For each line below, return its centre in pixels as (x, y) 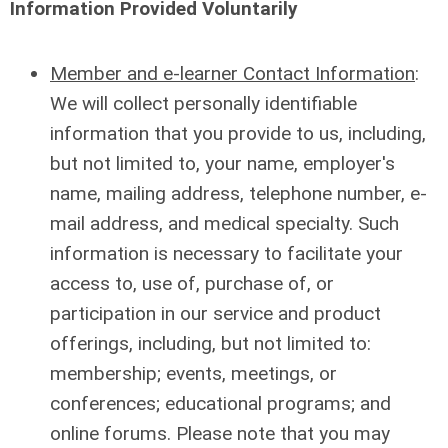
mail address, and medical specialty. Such (224, 223)
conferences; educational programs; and (220, 403)
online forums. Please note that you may (220, 433)
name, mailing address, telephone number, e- (238, 193)
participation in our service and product (215, 313)
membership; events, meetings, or (193, 373)
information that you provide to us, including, (238, 133)
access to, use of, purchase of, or (192, 283)
